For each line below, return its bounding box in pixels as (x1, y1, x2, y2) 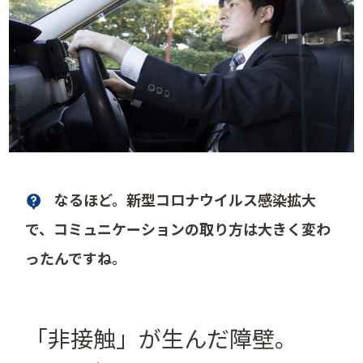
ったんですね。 (25, 246, 127, 268)
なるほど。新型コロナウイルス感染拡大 (54, 188, 317, 210)
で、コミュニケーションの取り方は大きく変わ (25, 217, 331, 239)
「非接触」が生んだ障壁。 (25, 321, 298, 354)
